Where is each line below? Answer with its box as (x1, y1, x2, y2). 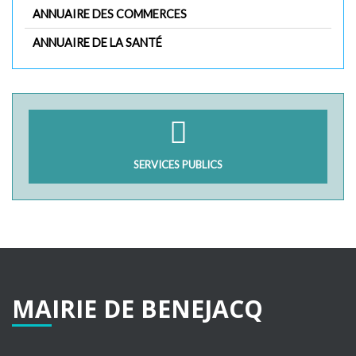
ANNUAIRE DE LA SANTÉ (33, 35, 162, 49)
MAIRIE (12, 292, 97, 325)
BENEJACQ (141, 292, 263, 325)
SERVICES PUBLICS (133, 157, 222, 171)
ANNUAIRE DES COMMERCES (33, 6, 187, 21)
